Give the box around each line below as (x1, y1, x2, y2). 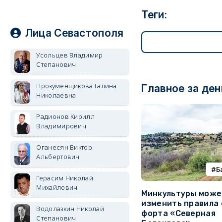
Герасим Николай (36, 173, 93, 182)
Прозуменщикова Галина (36, 81, 117, 90)
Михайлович (36, 183, 78, 192)
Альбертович (36, 152, 80, 161)
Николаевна (36, 91, 76, 100)
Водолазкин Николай (36, 204, 104, 213)
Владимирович (36, 121, 87, 130)
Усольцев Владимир (36, 51, 103, 59)
